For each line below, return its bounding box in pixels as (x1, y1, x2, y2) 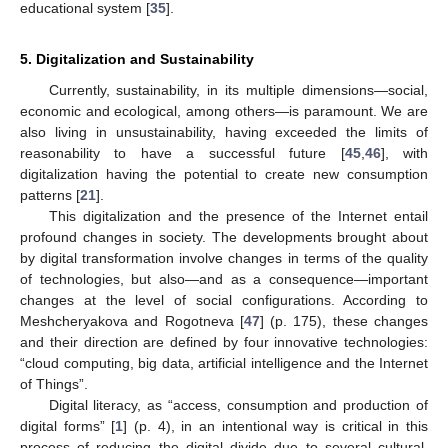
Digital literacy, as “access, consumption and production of (48, 396, 428, 413)
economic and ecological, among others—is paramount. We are (20, 102, 428, 119)
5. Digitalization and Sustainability (20, 50, 254, 67)
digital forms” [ (20, 417, 116, 434)
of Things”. (20, 375, 88, 392)
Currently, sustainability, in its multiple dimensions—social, (48, 81, 428, 98)
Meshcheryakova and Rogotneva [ (20, 312, 244, 329)
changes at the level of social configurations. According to (20, 291, 428, 308)
